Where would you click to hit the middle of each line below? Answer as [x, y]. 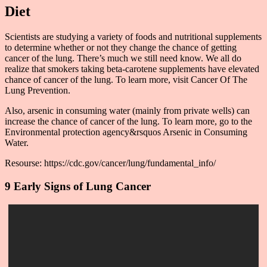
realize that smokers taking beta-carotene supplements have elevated [132, 69]
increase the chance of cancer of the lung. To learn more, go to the [128, 122]
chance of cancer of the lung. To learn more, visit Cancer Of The [126, 80]
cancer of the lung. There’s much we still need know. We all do [123, 58]
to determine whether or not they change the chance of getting [121, 48]
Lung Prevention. [38, 91]
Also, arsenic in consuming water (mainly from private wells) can [127, 111]
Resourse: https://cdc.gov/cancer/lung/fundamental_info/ [110, 163]
